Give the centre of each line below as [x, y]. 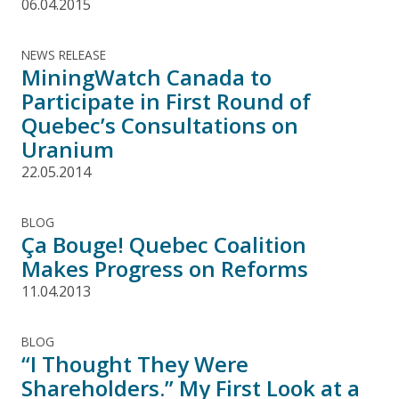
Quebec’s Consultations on [160, 125]
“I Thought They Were [135, 363]
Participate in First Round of [166, 101]
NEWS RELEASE [64, 54]
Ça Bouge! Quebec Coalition [164, 244]
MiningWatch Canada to [147, 77]
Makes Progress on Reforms [165, 268]
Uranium [68, 149]
